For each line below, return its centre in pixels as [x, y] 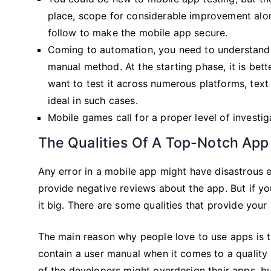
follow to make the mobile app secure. [138, 32]
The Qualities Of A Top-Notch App [153, 142]
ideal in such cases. [93, 100]
